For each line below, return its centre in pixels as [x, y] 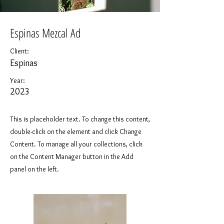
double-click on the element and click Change [76, 131]
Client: [19, 51]
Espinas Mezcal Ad [45, 33]
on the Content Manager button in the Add [72, 156]
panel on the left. [34, 169]
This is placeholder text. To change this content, [80, 119]
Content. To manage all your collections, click [76, 144]
